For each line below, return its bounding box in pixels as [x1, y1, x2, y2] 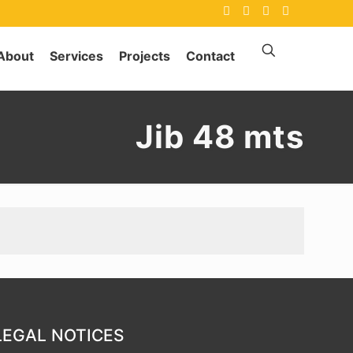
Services [50, 48, 103, 65]
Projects [119, 48, 170, 65]
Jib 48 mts [136, 117, 304, 157]
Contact [186, 48, 235, 65]
